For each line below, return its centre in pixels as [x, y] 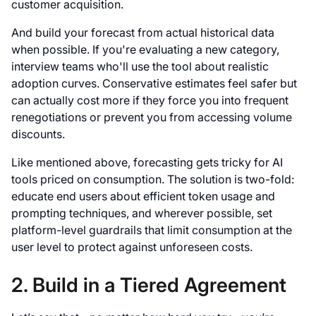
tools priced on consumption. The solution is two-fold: [153, 180]
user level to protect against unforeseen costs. [132, 247]
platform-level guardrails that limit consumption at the [152, 230]
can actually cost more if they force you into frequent [150, 101]
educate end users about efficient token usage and [143, 196]
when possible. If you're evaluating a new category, [145, 50]
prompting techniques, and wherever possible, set [142, 213]
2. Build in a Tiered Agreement [151, 285]
